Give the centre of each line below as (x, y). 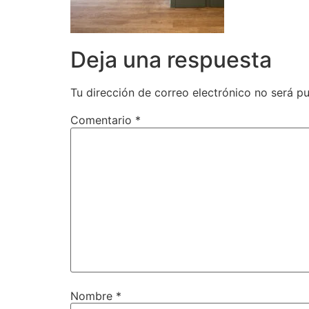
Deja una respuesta (171, 60)
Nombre (93, 296)
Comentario (103, 120)
